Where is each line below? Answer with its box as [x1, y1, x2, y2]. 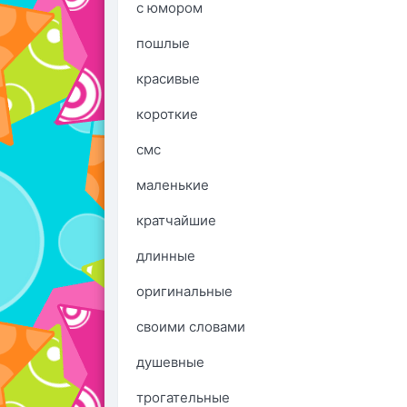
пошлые [136, 35, 190, 52]
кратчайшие [136, 212, 216, 229]
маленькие [136, 176, 209, 194]
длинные [136, 247, 195, 264]
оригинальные [136, 283, 233, 300]
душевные [136, 353, 204, 371]
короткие [136, 105, 198, 123]
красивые [136, 70, 200, 87]
